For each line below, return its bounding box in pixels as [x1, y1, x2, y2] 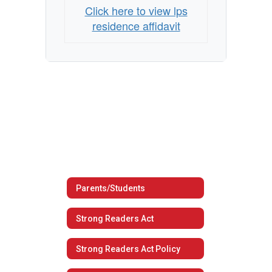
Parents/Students [76, 183, 145, 193]
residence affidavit [92, 18, 180, 33]
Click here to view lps [84, 2, 188, 18]
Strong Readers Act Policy [76, 243, 180, 254]
